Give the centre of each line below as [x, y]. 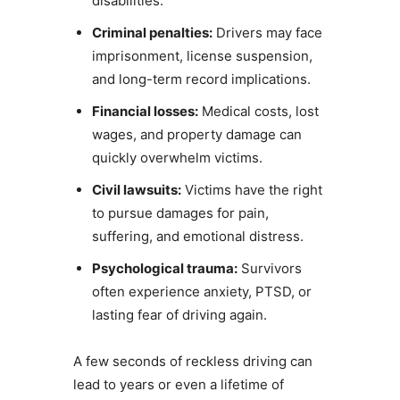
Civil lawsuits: [136, 189]
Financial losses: [145, 111]
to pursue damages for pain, [180, 212]
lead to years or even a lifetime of [178, 384]
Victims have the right [251, 189]
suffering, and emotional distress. [197, 236]
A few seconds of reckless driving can [192, 361]
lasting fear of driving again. [179, 314]
